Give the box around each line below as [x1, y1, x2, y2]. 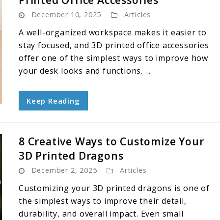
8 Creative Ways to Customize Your [19, 135, 204, 148]
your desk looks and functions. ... [19, 65, 151, 76]
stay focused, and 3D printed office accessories [19, 40, 209, 51]
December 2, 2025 [31, 165, 97, 175]
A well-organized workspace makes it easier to [19, 27, 207, 38]
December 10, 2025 [31, 10, 102, 19]
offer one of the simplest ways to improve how [19, 53, 208, 63]
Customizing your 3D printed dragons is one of [19, 183, 210, 193]
